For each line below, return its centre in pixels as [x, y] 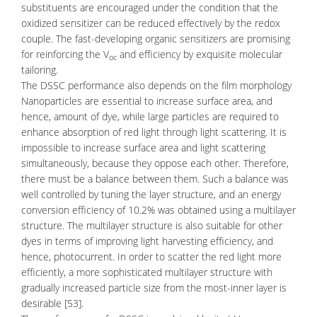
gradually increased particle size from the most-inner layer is [154, 288]
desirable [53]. [52, 303]
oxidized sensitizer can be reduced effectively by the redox [151, 23]
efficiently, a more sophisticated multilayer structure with [147, 272]
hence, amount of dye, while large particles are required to [150, 116]
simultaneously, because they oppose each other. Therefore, [155, 163]
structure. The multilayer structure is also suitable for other [152, 225]
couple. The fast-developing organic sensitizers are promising [156, 39]
